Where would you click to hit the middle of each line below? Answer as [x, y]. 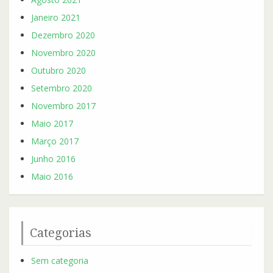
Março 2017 [55, 141]
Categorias [61, 233]
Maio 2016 [52, 177]
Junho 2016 [53, 159]
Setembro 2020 [62, 88]
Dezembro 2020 [63, 35]
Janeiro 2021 [56, 18]
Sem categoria [60, 261]
